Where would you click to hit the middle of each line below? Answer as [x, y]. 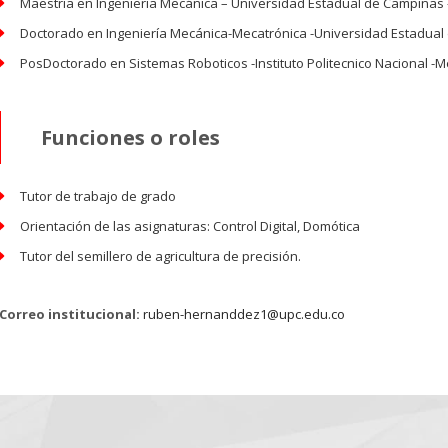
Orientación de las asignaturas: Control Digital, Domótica [190, 226]
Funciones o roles [130, 137]
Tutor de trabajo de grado [98, 196]
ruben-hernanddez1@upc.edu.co [242, 314]
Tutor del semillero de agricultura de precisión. [160, 256]
